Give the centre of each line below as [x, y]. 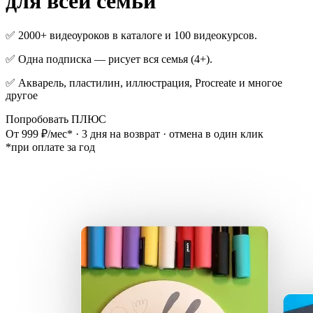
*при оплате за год [50, 147]
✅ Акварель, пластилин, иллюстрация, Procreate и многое [144, 82]
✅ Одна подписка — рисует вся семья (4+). [109, 59]
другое [22, 95]
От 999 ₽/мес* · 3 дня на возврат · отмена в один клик [134, 133]
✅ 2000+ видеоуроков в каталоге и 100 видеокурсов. [131, 35]
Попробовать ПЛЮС [56, 119]
